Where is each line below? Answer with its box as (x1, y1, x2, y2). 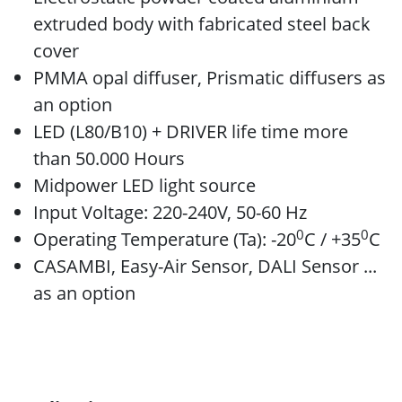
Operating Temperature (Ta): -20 (33, 227, 296, 251)
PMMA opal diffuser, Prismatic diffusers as (33, 66, 386, 90)
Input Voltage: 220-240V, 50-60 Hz (33, 200, 307, 224)
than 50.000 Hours (33, 146, 185, 170)
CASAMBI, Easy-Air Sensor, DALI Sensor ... (33, 254, 377, 278)
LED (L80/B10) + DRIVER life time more (33, 119, 348, 144)
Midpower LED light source (33, 173, 256, 197)
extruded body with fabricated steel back (33, 12, 371, 36)
